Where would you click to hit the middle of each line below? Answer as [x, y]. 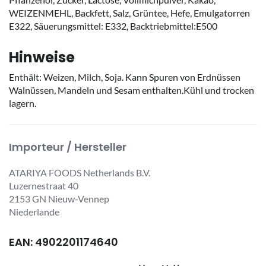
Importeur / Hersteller [68, 147]
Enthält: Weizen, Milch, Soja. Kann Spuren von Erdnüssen [125, 77]
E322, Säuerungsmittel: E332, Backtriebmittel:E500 [113, 26]
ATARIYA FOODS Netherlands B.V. [80, 172]
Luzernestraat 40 [44, 185]
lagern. [23, 103]
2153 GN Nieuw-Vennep [59, 198]
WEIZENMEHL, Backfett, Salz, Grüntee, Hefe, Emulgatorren [129, 12]
